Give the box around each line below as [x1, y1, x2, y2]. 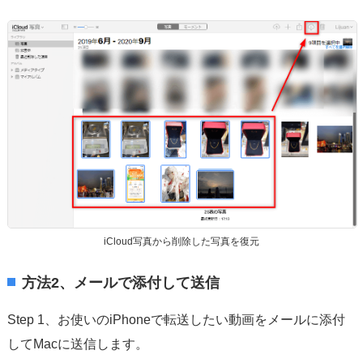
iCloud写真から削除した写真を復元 [103, 235, 259, 247]
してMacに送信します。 [6, 336, 148, 351]
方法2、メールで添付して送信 [21, 274, 220, 291]
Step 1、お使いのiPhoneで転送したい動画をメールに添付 [6, 312, 345, 327]
